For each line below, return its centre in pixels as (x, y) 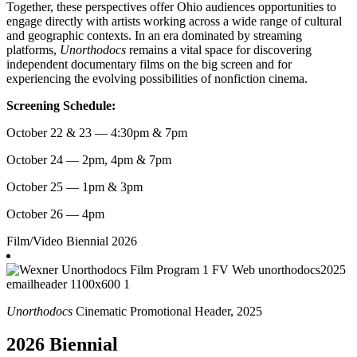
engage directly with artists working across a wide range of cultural (174, 21)
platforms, (33, 49)
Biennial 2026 (102, 241)
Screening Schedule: (61, 105)
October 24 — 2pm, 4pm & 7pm (89, 159)
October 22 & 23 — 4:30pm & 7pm (97, 132)
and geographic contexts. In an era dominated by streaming (154, 35)
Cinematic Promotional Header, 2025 (167, 311)
